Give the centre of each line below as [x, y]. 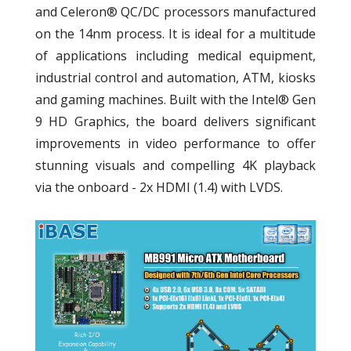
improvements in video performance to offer [175, 143]
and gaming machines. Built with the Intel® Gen [175, 99]
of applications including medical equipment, [175, 55]
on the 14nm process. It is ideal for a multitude [175, 33]
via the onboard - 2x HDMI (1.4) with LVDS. [159, 187]
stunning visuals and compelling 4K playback [175, 165]
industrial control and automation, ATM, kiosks [175, 77]
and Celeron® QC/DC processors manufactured [175, 11]
